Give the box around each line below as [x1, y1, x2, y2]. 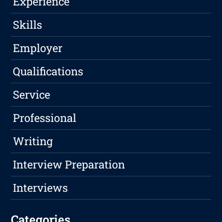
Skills [13, 17, 43, 32]
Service [13, 87, 51, 102]
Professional [13, 111, 77, 125]
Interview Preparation [13, 157, 125, 172]
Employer [13, 41, 63, 55]
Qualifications [13, 64, 84, 79]
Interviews [13, 180, 68, 195]
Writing [13, 134, 53, 149]
